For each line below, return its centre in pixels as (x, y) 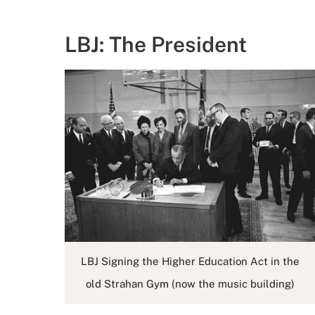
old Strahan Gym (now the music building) (190, 283)
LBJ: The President (156, 45)
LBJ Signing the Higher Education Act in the (190, 261)
